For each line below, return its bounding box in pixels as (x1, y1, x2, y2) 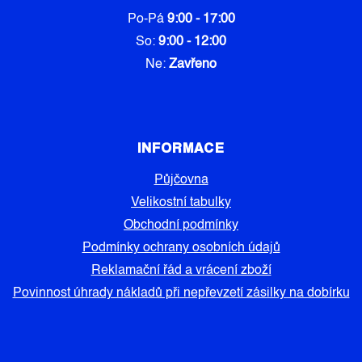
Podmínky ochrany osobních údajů (82, 242, 280, 255)
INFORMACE (137, 139, 225, 157)
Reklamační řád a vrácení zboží (90, 264, 271, 278)
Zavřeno (169, 58, 217, 72)
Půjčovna (154, 174, 208, 187)
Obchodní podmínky (124, 219, 238, 233)
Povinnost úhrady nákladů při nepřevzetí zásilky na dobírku (12, 287, 350, 301)
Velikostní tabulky (131, 196, 231, 210)
